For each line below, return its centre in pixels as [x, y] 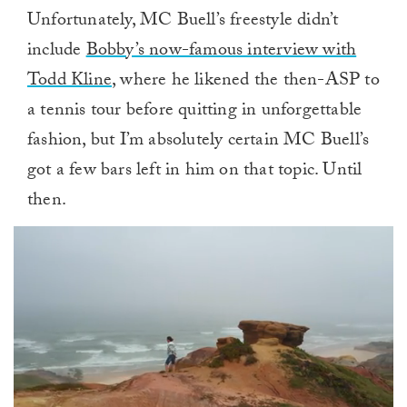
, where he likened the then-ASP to [246, 82]
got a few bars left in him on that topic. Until [195, 172]
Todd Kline [69, 82]
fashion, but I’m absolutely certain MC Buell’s [199, 142]
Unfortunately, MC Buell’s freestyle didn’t [183, 22]
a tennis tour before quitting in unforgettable [195, 112]
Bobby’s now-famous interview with [221, 52]
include [57, 52]
